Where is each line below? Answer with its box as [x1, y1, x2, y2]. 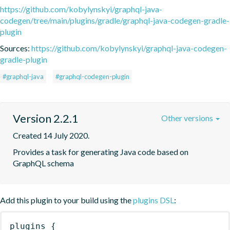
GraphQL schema [13, 158, 74, 168]
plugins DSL [133, 195, 174, 205]
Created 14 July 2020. [13, 130, 89, 140]
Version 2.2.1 [13, 111, 79, 125]
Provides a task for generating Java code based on [13, 146, 188, 157]
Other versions [161, 112, 215, 123]
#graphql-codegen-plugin [55, 72, 129, 81]
